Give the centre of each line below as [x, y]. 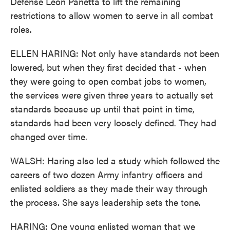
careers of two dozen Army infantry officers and [107, 174]
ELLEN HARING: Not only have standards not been [115, 53]
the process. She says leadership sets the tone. [106, 202]
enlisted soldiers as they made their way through [109, 188]
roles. [21, 29]
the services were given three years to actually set [112, 95]
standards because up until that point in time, [102, 109]
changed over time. [49, 136]
